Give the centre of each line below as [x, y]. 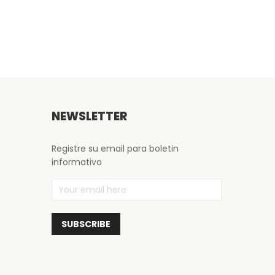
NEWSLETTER [89, 116]
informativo [76, 162]
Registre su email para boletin [115, 149]
